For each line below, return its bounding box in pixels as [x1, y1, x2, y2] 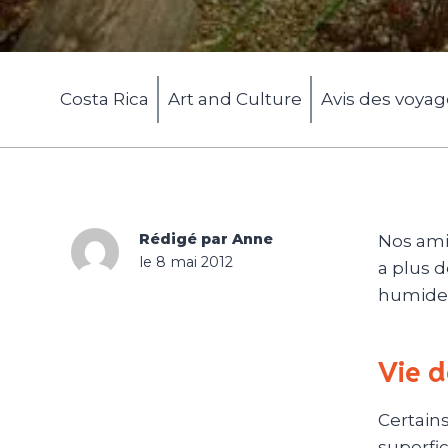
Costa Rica [59, 89, 149, 110]
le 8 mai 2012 [139, 253, 234, 272]
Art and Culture [167, 89, 302, 110]
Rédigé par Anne [139, 230, 274, 249]
